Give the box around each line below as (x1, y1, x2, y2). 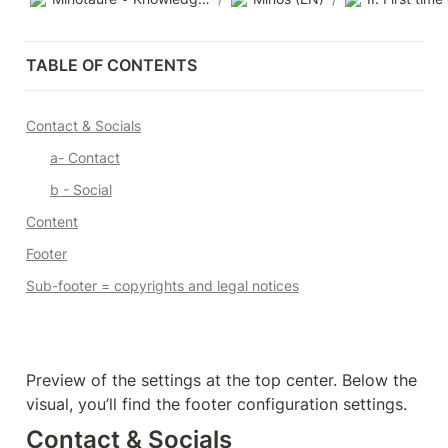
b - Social (50, 181, 112, 198)
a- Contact (50, 149, 120, 166)
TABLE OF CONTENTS (26, 55, 197, 75)
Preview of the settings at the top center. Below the (26, 370, 417, 390)
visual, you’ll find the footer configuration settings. (26, 394, 407, 414)
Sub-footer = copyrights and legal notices (26, 277, 299, 294)
